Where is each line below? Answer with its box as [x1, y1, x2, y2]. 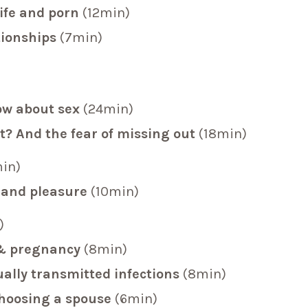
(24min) [83, 101, 134, 118]
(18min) [199, 126, 247, 142]
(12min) [82, 5, 131, 21]
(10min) [91, 184, 140, 200]
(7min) [60, 30, 103, 46]
